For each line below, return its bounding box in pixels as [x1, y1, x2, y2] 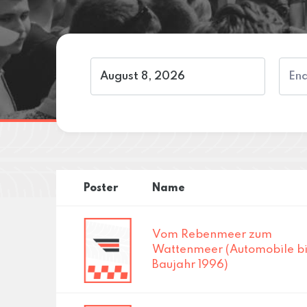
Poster [84, 182, 118, 194]
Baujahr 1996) [152, 258, 228, 271]
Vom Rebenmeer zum [152, 228, 272, 241]
